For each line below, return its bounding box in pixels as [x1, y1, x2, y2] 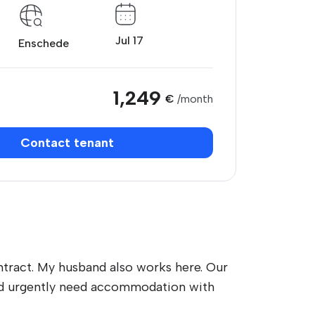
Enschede [18, 37, 69, 50]
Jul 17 [115, 34, 144, 47]
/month [177, 92, 213, 105]
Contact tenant [20, 135, 114, 150]
